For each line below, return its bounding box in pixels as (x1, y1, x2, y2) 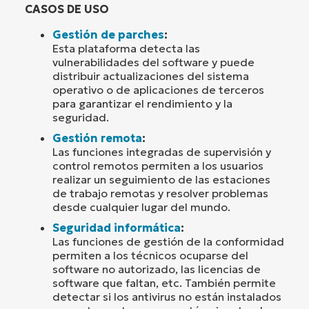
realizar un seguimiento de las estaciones (52, 172, 270, 187)
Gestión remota (52, 131, 142, 146)
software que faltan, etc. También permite (52, 276, 276, 290)
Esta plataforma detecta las (52, 41, 200, 56)
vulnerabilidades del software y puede (52, 55, 255, 70)
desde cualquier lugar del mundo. (52, 200, 230, 215)
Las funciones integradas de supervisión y (52, 145, 271, 159)
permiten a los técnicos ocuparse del (52, 248, 248, 263)
